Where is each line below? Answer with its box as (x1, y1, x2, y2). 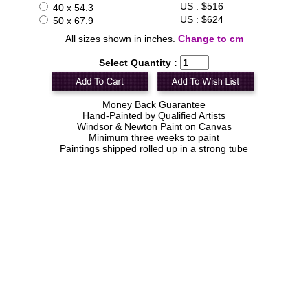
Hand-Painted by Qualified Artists (82, 110, 225, 122)
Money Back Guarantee (102, 99, 206, 111)
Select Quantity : (99, 57, 177, 69)
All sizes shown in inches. (65, 33, 178, 45)
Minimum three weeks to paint (89, 132, 219, 144)
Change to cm (177, 33, 243, 45)
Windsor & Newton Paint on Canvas (76, 121, 232, 133)
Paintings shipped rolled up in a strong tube (60, 143, 248, 155)
